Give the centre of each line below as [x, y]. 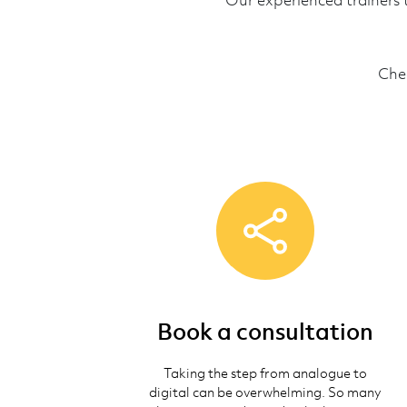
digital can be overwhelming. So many [265, 392]
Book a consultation [265, 331]
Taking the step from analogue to [265, 373]
